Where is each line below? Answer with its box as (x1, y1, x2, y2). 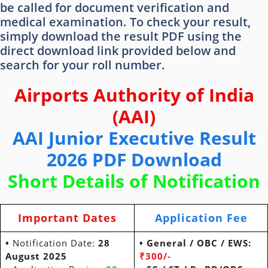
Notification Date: (12, 236, 98, 249)
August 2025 (5, 249, 67, 262)
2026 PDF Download (46, 147, 222, 172)
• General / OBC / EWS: (139, 236, 251, 249)
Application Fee (154, 210, 248, 225)
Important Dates (18, 210, 117, 225)
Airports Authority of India (14, 82, 254, 107)
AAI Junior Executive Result (12, 125, 256, 150)
